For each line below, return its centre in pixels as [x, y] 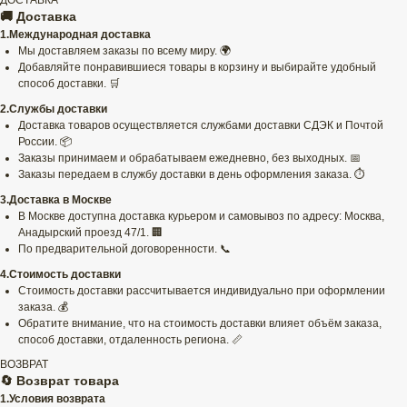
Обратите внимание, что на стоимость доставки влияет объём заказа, [200, 324]
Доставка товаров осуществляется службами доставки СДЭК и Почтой [201, 126]
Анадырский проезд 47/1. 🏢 [90, 233]
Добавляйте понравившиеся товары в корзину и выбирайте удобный [197, 68]
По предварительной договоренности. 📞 [124, 249]
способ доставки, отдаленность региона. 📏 [130, 340]
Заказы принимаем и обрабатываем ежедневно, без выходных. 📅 [189, 159]
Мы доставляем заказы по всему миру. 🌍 [124, 51]
